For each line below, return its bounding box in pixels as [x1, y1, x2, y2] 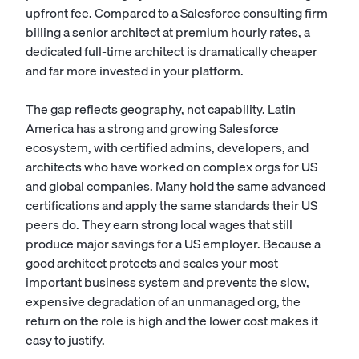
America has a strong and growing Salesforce [26, 118, 279, 139]
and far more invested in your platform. [26, 60, 244, 81]
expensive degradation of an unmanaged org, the [26, 291, 301, 312]
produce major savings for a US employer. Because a [26, 233, 321, 254]
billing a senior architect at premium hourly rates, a [26, 22, 310, 42]
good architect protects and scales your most [26, 252, 278, 273]
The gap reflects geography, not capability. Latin [26, 99, 296, 119]
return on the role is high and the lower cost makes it [26, 310, 318, 331]
